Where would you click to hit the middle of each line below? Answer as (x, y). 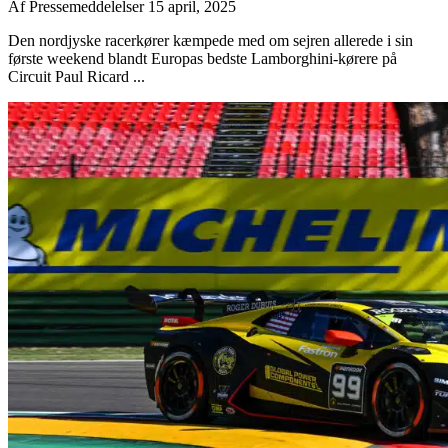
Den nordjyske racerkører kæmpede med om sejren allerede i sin (210, 40)
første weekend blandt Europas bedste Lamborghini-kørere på (202, 58)
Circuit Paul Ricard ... (76, 76)
